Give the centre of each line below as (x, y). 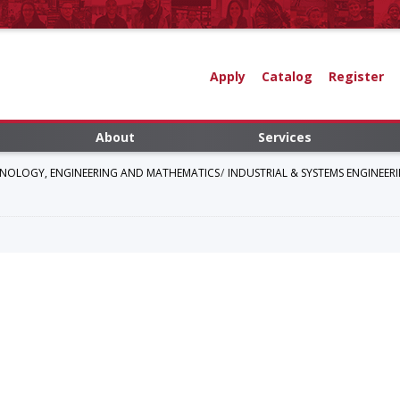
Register (356, 76)
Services (285, 137)
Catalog (287, 76)
